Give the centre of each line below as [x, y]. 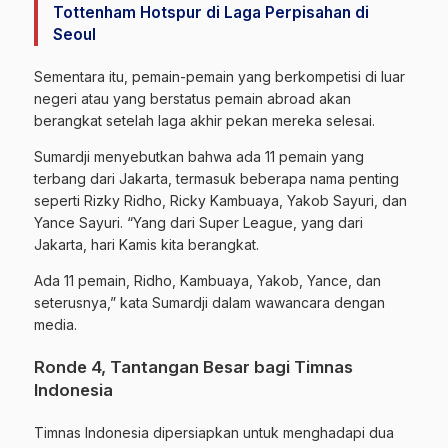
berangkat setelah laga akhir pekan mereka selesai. [204, 120]
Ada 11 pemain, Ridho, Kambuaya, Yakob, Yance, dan [207, 280]
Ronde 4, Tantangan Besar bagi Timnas [193, 366]
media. [55, 324]
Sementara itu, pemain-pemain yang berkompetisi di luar [219, 76]
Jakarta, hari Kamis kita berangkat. [146, 244]
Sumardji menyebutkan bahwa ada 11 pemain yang [199, 156]
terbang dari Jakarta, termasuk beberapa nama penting [216, 178]
